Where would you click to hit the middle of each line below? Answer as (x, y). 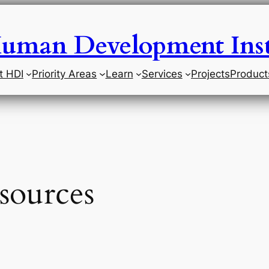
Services (162, 74)
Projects (211, 74)
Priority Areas (65, 74)
